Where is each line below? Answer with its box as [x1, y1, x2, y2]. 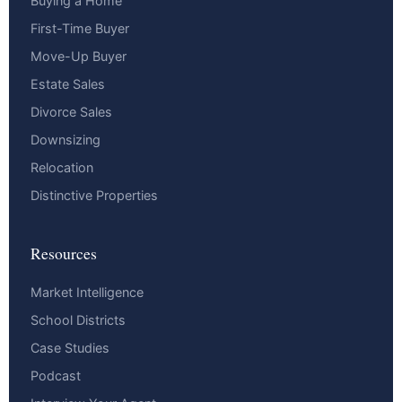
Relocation [31, 160, 93, 176]
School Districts [31, 312, 126, 328]
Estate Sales [31, 76, 105, 92]
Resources [31, 242, 97, 265]
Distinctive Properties [31, 188, 158, 204]
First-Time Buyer [31, 21, 129, 37]
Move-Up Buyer [31, 48, 127, 65]
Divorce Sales [31, 104, 112, 120]
